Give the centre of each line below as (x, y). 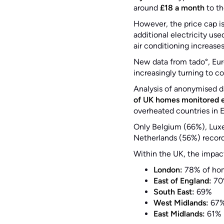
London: (168, 169)
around (146, 7)
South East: (174, 191)
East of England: (182, 180)
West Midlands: (181, 202)
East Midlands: (179, 213)
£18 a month (182, 7)
